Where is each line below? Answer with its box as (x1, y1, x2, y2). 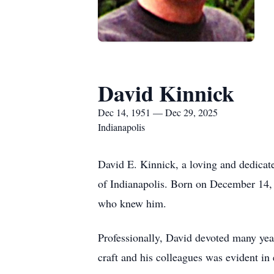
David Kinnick (98, 77, 234, 109)
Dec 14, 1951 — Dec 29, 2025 (98, 106, 218, 119)
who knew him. (98, 196, 166, 210)
